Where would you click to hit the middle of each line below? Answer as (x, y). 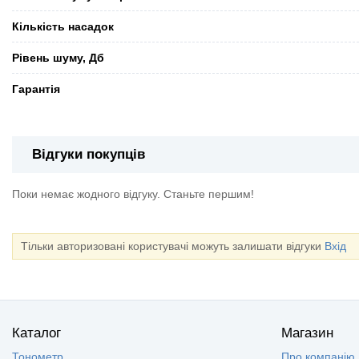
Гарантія (36, 89)
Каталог (36, 333)
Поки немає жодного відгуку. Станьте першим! (133, 194)
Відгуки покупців (89, 154)
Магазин (307, 333)
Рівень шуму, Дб (58, 57)
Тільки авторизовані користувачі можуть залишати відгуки (173, 246)
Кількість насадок (63, 26)
